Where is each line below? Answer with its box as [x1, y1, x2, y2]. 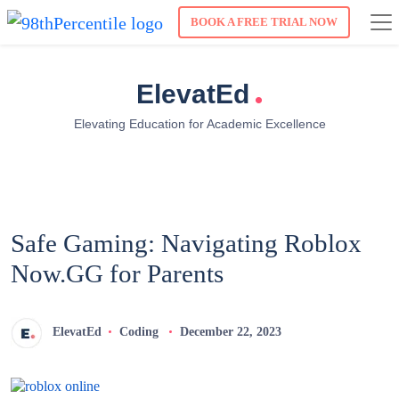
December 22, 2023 [179, 325, 281, 339]
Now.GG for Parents [11, 259, 224, 289]
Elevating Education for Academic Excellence [73, 117, 326, 132]
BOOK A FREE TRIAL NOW [191, 15, 338, 29]
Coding [118, 325, 159, 339]
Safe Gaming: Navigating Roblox [11, 229, 362, 258]
